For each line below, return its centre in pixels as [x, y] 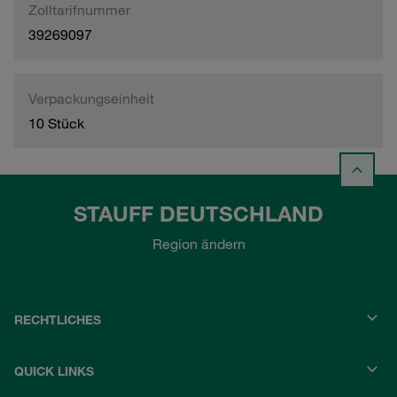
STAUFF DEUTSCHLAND [198, 214]
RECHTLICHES [58, 320]
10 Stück [56, 123]
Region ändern [198, 244]
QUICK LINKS [54, 372]
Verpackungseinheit [91, 98]
